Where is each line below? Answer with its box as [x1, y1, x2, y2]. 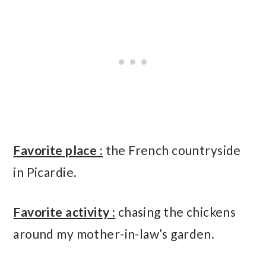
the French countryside [103, 142, 241, 157]
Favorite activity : [13, 204, 116, 219]
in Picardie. [13, 164, 77, 179]
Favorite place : [13, 142, 103, 157]
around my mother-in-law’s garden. [13, 226, 215, 241]
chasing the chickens [115, 204, 236, 219]
